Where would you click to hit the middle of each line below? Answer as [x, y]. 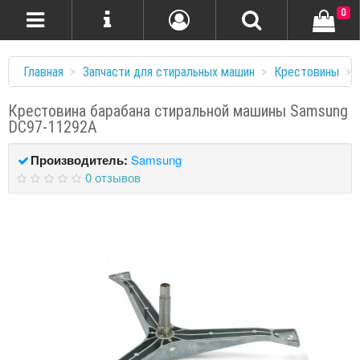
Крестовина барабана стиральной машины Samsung [178, 110]
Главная [43, 72]
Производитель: [81, 160]
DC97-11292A [53, 127]
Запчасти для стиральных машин [169, 72]
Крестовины [307, 72]
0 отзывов [112, 177]
